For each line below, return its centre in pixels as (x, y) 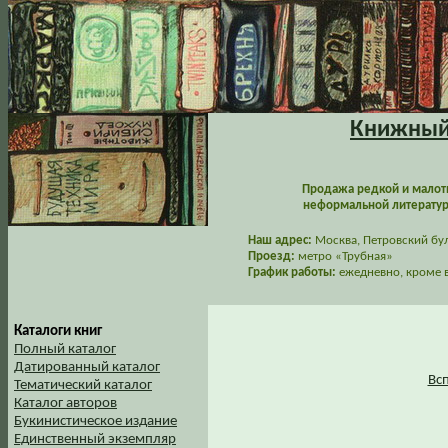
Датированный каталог (87, 367)
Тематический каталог (83, 385)
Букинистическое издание (95, 421)
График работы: (292, 272)
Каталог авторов (65, 403)
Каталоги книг (58, 331)
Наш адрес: (280, 240)
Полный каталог (65, 349)
